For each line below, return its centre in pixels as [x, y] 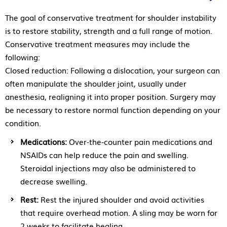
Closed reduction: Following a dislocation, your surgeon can [112, 70]
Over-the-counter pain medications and [140, 141]
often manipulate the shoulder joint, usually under [96, 83]
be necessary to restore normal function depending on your [113, 109]
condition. [23, 122]
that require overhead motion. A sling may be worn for [119, 212]
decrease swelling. [54, 181]
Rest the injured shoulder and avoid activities [121, 199]
